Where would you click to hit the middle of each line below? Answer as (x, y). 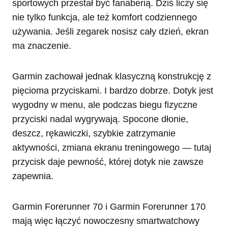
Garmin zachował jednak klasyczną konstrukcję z (112, 76)
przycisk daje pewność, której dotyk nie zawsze (108, 162)
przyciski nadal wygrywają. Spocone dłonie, (100, 119)
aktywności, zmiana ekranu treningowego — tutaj (112, 147)
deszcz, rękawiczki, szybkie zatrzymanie (94, 133)
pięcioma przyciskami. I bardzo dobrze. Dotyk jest (113, 90)
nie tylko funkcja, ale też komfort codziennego (105, 17)
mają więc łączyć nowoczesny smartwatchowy (106, 221)
